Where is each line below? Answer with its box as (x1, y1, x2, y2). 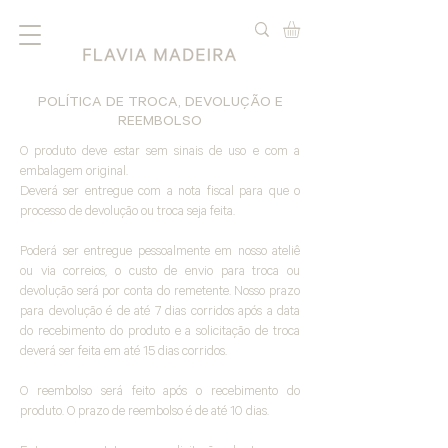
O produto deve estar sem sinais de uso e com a (20, 145, 300, 161)
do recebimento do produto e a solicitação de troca (20, 325, 300, 341)
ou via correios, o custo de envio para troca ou (20, 265, 300, 281)
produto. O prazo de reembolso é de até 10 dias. (20, 405, 272, 421)
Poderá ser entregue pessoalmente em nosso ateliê (20, 245, 300, 261)
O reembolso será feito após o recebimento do (20, 385, 300, 401)
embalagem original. (20, 165, 128, 181)
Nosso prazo (234, 285, 301, 301)
